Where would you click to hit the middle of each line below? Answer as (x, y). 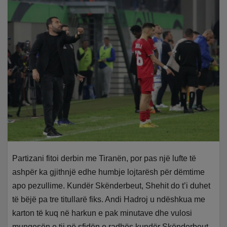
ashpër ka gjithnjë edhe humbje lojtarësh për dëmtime (109, 172)
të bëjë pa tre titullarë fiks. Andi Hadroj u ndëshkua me (109, 199)
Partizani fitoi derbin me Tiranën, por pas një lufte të (104, 158)
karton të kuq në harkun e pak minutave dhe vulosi (102, 213)
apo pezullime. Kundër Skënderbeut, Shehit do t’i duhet (111, 185)
